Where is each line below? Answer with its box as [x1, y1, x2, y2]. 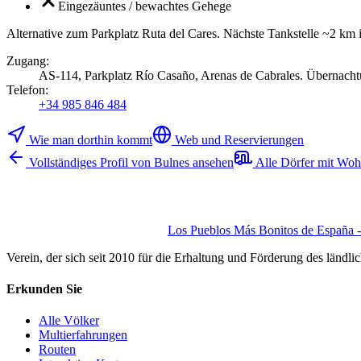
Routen [39, 342, 76, 357]
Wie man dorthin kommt [29, 132, 152, 147]
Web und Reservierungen [175, 132, 304, 147]
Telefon [6, 82, 45, 97]
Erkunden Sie [6, 281, 82, 296]
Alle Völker [39, 313, 99, 328]
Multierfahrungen [39, 328, 127, 342]
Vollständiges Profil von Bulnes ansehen [29, 155, 234, 169]
